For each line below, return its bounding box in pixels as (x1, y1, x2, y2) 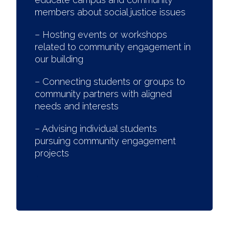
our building (35, 54, 83, 64)
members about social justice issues (35, 7, 186, 17)
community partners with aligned (35, 88, 172, 99)
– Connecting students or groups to (35, 76, 185, 87)
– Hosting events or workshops (35, 29, 167, 40)
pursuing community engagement (35, 135, 176, 146)
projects (35, 148, 69, 158)
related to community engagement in (35, 41, 191, 52)
